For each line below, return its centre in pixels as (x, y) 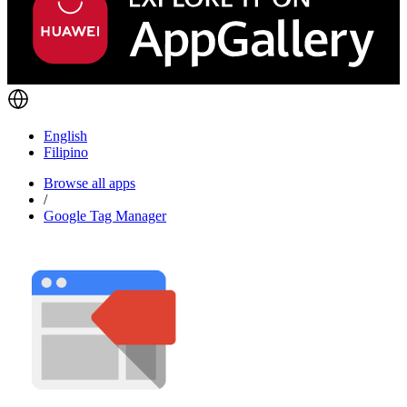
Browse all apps (89, 183)
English (65, 135)
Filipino (66, 152)
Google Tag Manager (105, 215)
